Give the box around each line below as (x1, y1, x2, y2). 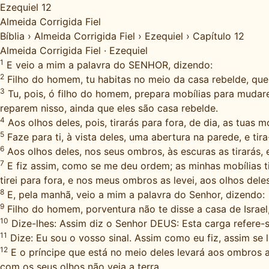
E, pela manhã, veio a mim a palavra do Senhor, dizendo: (4, 189, 265, 201)
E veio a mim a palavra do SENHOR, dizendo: (4, 59, 213, 71)
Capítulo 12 (193, 30, 244, 42)
